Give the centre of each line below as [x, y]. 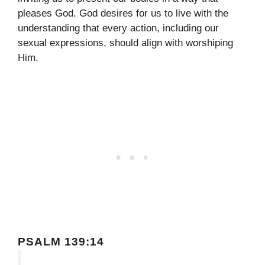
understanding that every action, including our [118, 28]
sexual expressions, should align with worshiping [125, 43]
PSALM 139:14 [61, 241]
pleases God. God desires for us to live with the [123, 14]
